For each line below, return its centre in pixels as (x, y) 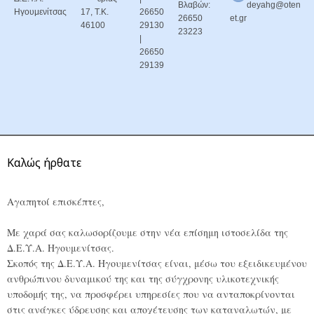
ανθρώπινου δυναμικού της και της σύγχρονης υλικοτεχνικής (143, 279)
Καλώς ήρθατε (44, 163)
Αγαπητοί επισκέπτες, (56, 202)
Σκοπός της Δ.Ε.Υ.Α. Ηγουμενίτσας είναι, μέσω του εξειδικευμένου (157, 263)
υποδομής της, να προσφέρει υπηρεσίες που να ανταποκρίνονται (151, 294)
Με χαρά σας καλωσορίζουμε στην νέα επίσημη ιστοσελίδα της (148, 232)
